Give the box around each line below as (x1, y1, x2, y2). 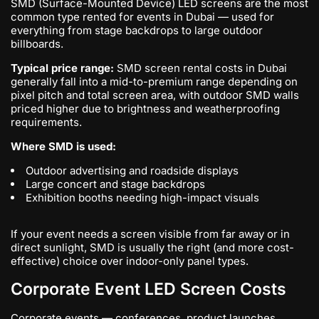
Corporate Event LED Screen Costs (11, 279, 286, 299)
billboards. (11, 37, 63, 51)
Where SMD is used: (11, 140, 116, 153)
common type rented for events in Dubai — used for (11, 10, 274, 23)
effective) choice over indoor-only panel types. (11, 254, 249, 268)
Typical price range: (11, 61, 114, 75)
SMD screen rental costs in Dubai (114, 61, 287, 75)
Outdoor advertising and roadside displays (26, 164, 239, 177)
